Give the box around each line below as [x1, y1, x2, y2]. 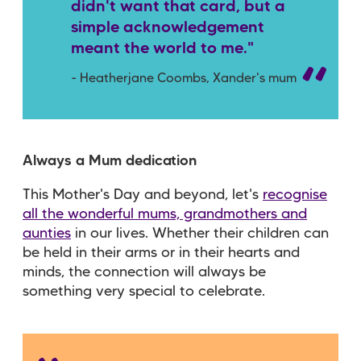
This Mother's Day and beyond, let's [23, 188, 263, 201]
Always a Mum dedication [23, 154, 197, 168]
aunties [23, 226, 71, 240]
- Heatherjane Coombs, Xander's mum [71, 73, 297, 85]
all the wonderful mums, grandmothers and [23, 207, 307, 221]
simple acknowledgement [71, 20, 264, 35]
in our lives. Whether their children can [71, 226, 329, 240]
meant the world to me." [71, 41, 254, 56]
